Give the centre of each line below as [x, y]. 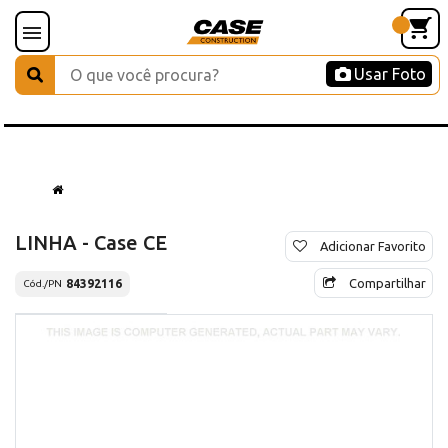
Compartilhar [387, 282]
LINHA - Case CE [91, 242]
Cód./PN [42, 284]
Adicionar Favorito [373, 245]
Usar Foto [390, 74]
